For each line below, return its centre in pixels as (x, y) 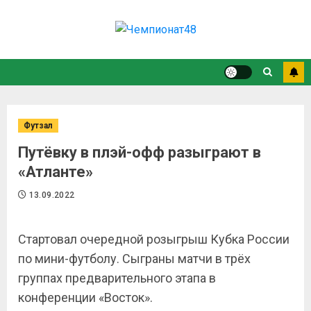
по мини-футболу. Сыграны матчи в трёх (134, 259)
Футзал (38, 126)
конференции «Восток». (85, 297)
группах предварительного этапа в (117, 278)
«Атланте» (56, 172)
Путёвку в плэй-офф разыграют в (140, 152)
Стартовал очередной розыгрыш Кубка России (154, 239)
